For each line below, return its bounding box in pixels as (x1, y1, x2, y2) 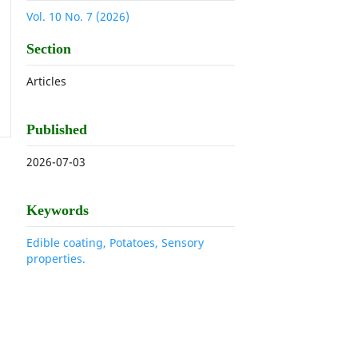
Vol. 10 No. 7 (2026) (26, 8, 130, 24)
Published (26, 121, 88, 137)
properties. (26, 250, 86, 266)
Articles (26, 73, 67, 89)
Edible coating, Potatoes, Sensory (26, 234, 205, 250)
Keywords (26, 201, 89, 218)
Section (26, 40, 72, 57)
